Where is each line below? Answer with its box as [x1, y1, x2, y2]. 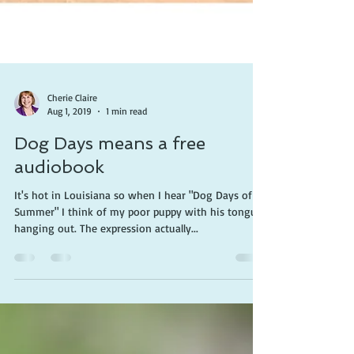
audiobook [14, 280, 104, 300]
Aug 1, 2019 [47, 228, 92, 240]
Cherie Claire [47, 215, 97, 227]
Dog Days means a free [14, 256, 205, 277]
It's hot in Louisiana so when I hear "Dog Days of [14, 311, 252, 325]
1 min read [106, 228, 147, 240]
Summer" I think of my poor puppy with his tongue [14, 328, 262, 341]
